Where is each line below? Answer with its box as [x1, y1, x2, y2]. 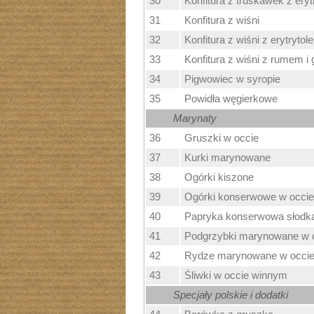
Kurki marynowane [184, 152, 271, 163]
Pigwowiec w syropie [184, 74, 280, 85]
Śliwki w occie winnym [184, 270, 287, 281]
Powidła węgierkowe [184, 93, 278, 104]
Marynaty [172, 113, 217, 124]
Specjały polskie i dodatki [172, 289, 288, 301]
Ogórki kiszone [184, 172, 254, 183]
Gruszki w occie [184, 132, 259, 144]
